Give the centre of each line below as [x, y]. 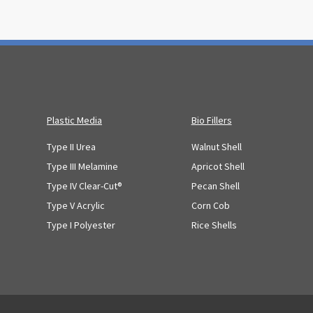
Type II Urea [71, 146]
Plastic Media [74, 121]
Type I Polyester [81, 225]
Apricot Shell [218, 166]
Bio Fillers [211, 121]
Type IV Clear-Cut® [85, 185]
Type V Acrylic [76, 205]
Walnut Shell [216, 146]
